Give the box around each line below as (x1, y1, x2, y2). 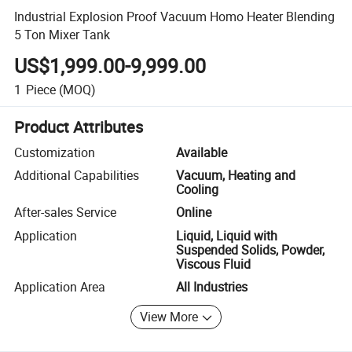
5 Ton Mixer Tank (14, 25, 111, 43)
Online (176, 203, 211, 222)
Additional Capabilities (14, 167, 140, 185)
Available (176, 143, 227, 161)
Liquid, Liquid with (176, 226, 277, 244)
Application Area (14, 278, 106, 296)
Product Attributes (14, 115, 144, 137)
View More (140, 308, 199, 326)
